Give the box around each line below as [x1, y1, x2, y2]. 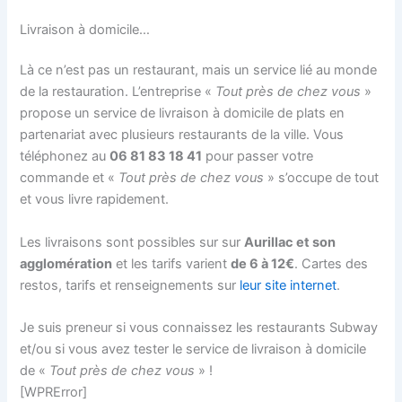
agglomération [20, 255, 113, 272]
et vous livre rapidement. [20, 191, 170, 208]
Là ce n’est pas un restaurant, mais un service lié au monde [20, 62, 378, 79]
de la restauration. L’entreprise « [20, 83, 216, 100]
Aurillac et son [244, 233, 336, 250]
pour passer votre [202, 148, 314, 165]
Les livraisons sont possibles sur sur [20, 233, 245, 250]
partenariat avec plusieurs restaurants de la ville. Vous [20, 127, 345, 144]
